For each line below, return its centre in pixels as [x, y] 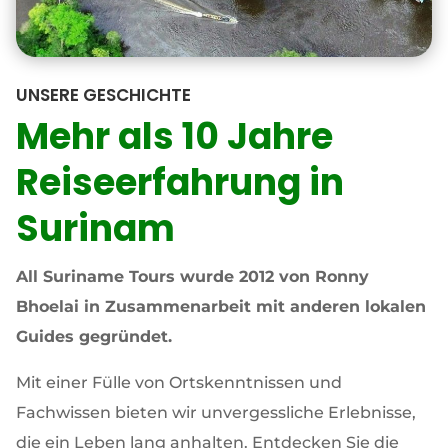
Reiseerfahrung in [179, 182]
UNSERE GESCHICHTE [103, 95]
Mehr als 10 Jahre [174, 136]
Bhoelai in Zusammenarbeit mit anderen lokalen [220, 306]
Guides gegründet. [93, 336]
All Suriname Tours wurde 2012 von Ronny [192, 276]
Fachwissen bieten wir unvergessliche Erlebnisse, [215, 412]
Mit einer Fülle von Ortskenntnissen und [178, 382]
